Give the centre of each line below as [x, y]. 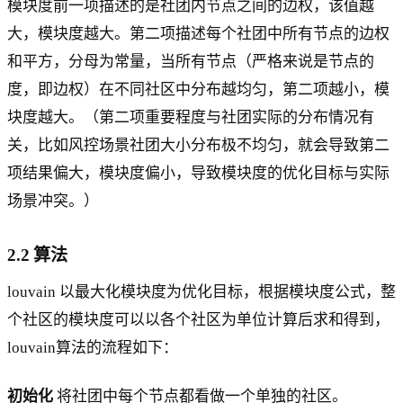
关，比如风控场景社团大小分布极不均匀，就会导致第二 [198, 145]
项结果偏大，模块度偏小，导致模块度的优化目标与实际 [198, 173]
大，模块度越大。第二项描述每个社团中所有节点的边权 [198, 33]
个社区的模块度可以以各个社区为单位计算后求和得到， [198, 319]
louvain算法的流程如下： [93, 347]
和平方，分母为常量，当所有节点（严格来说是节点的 [191, 61]
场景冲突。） [53, 201]
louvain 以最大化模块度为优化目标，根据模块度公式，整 [201, 291]
